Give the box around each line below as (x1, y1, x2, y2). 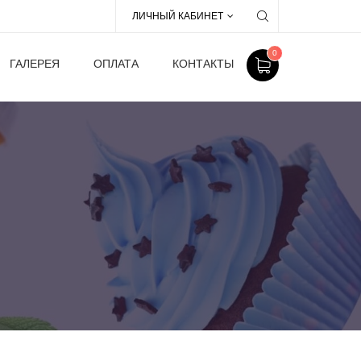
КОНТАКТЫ (172, 57, 234, 70)
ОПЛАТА (93, 57, 139, 70)
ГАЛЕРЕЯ (10, 57, 60, 70)
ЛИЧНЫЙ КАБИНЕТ (132, 10, 223, 22)
